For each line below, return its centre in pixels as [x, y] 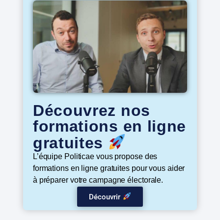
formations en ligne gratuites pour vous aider [109, 168]
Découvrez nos [91, 111]
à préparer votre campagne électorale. [98, 180]
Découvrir [106, 197]
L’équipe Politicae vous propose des [95, 157]
